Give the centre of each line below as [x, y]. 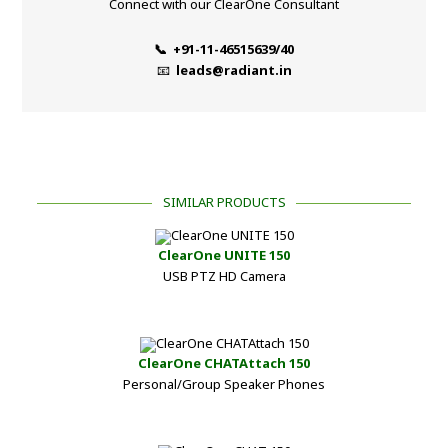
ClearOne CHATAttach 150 [224, 363]
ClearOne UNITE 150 [224, 255]
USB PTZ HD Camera [224, 276]
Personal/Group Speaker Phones [224, 384]
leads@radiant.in [233, 70]
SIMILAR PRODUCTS [224, 202]
